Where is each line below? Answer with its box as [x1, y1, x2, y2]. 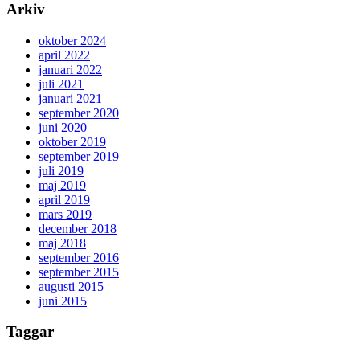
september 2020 [39, 105, 119, 120]
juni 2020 [39, 120, 87, 134]
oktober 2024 [39, 33, 106, 47]
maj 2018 [39, 235, 86, 250]
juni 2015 [39, 293, 87, 308]
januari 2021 [39, 91, 102, 105]
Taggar [6, 323, 54, 341]
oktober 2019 [39, 134, 106, 149]
